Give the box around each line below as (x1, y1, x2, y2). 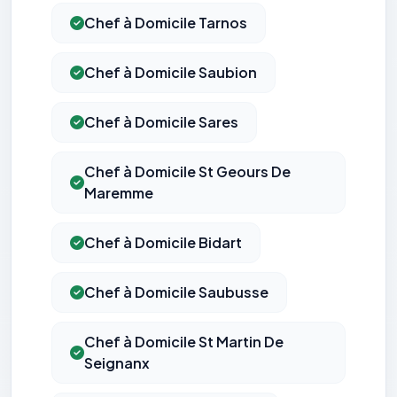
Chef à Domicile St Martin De (84, 332, 284, 352)
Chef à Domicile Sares (84, 113, 238, 132)
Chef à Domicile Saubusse (84, 283, 269, 302)
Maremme (84, 183, 153, 203)
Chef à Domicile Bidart (84, 233, 242, 253)
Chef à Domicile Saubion (84, 63, 257, 82)
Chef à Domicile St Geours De (84, 162, 291, 182)
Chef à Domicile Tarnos (84, 13, 247, 33)
